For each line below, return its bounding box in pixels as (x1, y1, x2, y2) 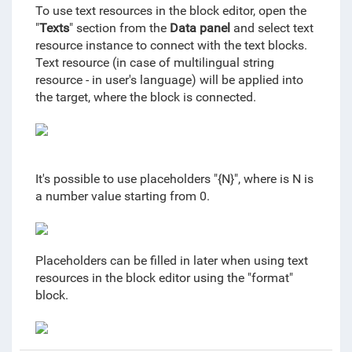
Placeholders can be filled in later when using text (35, 253, 308, 269)
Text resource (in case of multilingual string (35, 55, 274, 71)
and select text (233, 20, 313, 36)
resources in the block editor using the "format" (35, 270, 293, 286)
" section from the (68, 20, 170, 36)
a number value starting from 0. (35, 189, 213, 204)
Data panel (169, 20, 233, 36)
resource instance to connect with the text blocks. (35, 38, 307, 53)
